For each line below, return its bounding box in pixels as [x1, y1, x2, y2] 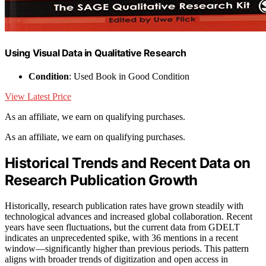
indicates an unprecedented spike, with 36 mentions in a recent [5, 232, 238, 243]
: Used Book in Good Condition [69, 71, 189, 81]
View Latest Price [5, 91, 71, 102]
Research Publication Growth [5, 171, 198, 189]
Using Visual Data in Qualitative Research [5, 46, 186, 59]
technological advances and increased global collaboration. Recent [5, 211, 252, 221]
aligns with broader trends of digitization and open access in [5, 254, 228, 264]
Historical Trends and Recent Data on [5, 154, 251, 172]
